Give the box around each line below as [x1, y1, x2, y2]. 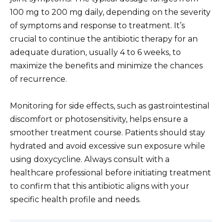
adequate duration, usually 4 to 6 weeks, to [10, 47, 181, 57]
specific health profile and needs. [10, 194, 141, 204]
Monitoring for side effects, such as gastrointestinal [10, 101, 210, 111]
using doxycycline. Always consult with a [10, 154, 169, 164]
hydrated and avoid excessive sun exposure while [10, 141, 205, 151]
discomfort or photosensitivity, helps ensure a [10, 114, 188, 124]
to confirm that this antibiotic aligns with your [10, 181, 189, 191]
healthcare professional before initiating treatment [10, 167, 211, 177]
